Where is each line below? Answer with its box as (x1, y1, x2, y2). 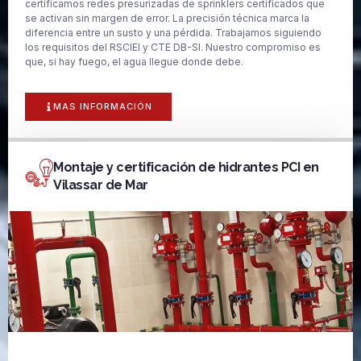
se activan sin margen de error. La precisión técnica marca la (25, 12, 309, 25)
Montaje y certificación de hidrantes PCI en (53, 159, 319, 175)
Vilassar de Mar (53, 176, 148, 193)
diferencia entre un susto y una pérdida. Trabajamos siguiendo (25, 27, 322, 39)
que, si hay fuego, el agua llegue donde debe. (25, 56, 243, 68)
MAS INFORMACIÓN (53, 100, 152, 112)
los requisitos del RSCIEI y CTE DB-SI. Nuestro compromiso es (25, 41, 321, 54)
